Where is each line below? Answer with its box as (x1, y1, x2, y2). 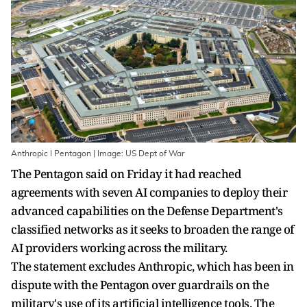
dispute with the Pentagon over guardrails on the (11, 277, 269, 293)
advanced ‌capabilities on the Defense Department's (11, 203, 283, 219)
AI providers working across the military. (11, 240, 228, 256)
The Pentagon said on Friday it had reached (11, 166, 241, 182)
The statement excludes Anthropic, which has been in (11, 258, 294, 274)
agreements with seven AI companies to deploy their (11, 184, 287, 200)
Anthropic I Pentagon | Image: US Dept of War (11, 149, 184, 158)
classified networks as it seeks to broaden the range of (11, 221, 294, 237)
